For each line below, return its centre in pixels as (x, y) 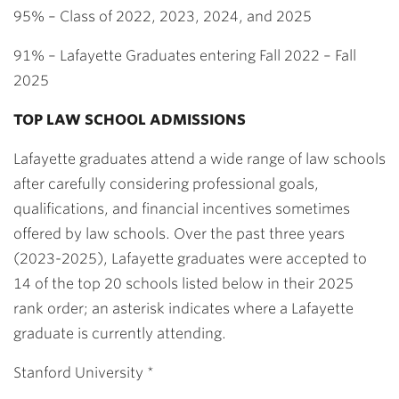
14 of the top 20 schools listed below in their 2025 (183, 284)
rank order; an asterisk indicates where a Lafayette (183, 309)
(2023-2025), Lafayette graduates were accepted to (190, 259)
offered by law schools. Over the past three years (179, 234)
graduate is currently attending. (120, 334)
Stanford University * (84, 373)
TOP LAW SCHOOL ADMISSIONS (130, 120)
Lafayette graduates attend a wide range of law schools (199, 159)
